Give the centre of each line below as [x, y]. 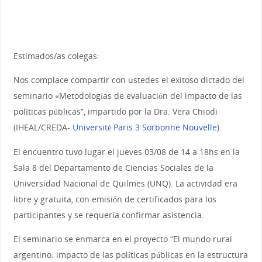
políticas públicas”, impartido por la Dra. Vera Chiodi [115, 112]
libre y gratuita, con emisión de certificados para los [115, 199]
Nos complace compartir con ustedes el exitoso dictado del [129, 80]
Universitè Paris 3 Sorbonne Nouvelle [144, 127]
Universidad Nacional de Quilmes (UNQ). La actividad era [125, 183]
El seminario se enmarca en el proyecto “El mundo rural [123, 239]
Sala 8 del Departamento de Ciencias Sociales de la [113, 167]
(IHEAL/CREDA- [43, 127]
